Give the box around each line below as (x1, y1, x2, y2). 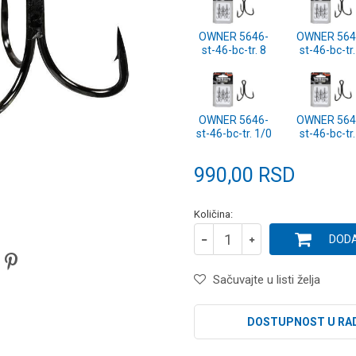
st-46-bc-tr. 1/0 (195, 127, 272, 140)
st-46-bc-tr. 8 (201, 44, 266, 56)
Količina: (194, 208, 233, 220)
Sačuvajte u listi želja (213, 273, 320, 287)
